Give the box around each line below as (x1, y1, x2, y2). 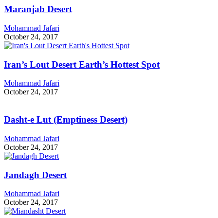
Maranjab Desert (4, 4, 72, 15)
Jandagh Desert (4, 169, 67, 180)
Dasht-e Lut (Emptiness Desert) (4, 114, 127, 125)
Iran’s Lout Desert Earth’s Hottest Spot (4, 59, 160, 70)
